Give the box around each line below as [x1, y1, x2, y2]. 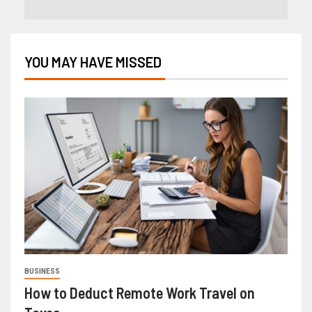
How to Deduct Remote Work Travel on [24, 283, 255, 302]
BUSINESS [24, 267, 60, 276]
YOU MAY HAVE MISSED [24, 54, 162, 71]
